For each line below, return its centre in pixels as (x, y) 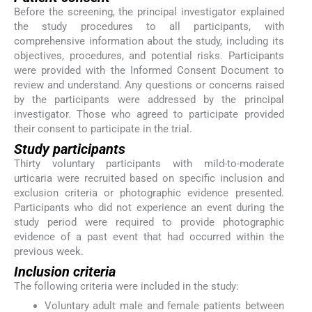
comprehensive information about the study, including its (149, 41)
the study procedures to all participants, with (149, 26)
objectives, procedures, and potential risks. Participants (149, 55)
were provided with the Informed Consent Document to (149, 70)
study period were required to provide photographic (149, 222)
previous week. (49, 251)
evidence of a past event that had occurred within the (149, 236)
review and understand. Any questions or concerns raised (149, 85)
